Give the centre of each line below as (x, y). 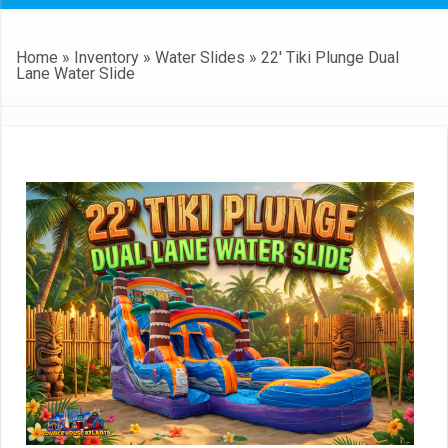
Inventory (106, 57)
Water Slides (200, 57)
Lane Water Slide (75, 73)
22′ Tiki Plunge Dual (330, 57)
